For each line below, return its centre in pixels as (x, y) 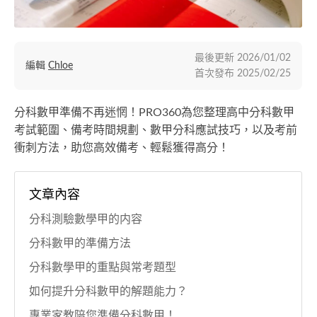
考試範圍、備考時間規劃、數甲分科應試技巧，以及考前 (156, 131)
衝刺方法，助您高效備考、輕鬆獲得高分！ (122, 148)
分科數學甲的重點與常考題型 (103, 268)
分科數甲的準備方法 (80, 244)
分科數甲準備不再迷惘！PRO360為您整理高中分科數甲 (154, 113)
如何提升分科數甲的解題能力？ (108, 292)
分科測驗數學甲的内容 (86, 220)
